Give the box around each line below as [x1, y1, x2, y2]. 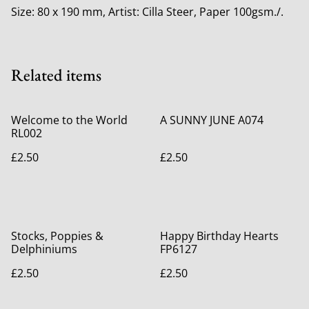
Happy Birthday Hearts [160, 228, 279, 243]
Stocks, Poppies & [11, 228, 103, 243]
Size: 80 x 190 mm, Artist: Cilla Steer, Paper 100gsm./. [11, 4, 283, 19]
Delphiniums [11, 241, 77, 257]
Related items [11, 64, 101, 86]
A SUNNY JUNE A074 [160, 112, 263, 128]
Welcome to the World [11, 112, 128, 128]
